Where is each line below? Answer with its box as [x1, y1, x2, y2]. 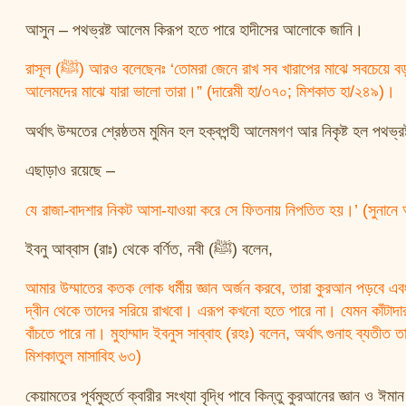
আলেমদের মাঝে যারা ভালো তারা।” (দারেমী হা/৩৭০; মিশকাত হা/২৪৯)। [24, 82, 395, 101]
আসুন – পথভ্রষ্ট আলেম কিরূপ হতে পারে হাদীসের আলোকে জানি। [24, 20, 363, 40]
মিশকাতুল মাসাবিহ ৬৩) [24, 346, 141, 366]
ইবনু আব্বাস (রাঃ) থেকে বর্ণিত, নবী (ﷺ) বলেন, [231, 238, 273, 258]
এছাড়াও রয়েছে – [24, 160, 115, 180]
